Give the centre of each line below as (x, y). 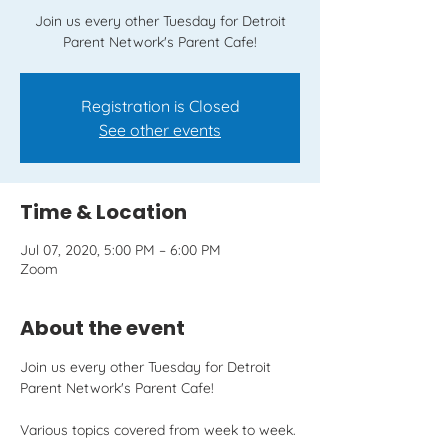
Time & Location (103, 212)
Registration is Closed (160, 106)
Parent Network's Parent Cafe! (160, 42)
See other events (160, 130)
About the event (102, 328)
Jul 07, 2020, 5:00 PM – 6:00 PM (120, 250)
